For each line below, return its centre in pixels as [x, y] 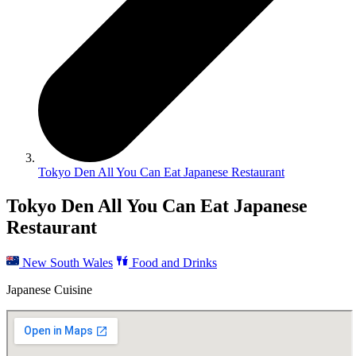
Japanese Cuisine [49, 289]
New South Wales [66, 262]
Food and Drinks [173, 262]
